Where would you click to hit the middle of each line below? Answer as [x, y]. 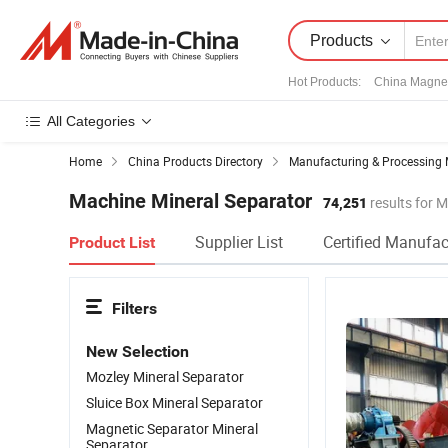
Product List [112, 242]
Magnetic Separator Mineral [172, 428]
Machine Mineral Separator [190, 201]
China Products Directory [195, 161]
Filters [134, 308]
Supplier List [239, 242]
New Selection [137, 351]
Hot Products [323, 82]
